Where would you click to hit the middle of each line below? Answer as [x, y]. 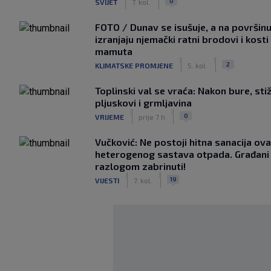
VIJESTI [107, 180]
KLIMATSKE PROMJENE [134, 65]
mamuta [114, 51]
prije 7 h [152, 116]
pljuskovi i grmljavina [143, 103]
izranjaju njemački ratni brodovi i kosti [182, 39]
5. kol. [198, 65]
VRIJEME [109, 116]
